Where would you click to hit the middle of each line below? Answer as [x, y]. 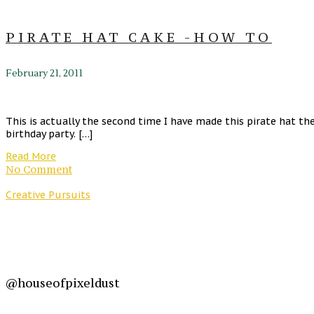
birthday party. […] [49, 134]
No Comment [39, 170]
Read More [31, 157]
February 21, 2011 [44, 74]
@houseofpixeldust [63, 283]
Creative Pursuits [48, 195]
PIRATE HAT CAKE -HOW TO [139, 37]
